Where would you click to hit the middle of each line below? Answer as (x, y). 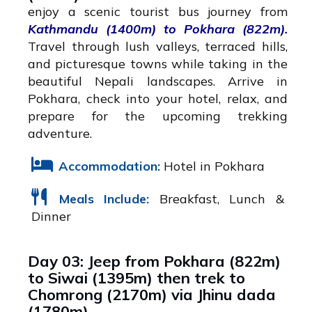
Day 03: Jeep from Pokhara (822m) (154, 262)
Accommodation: (109, 166)
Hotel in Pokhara (212, 166)
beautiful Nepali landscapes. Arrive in (158, 81)
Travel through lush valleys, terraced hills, (158, 47)
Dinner (51, 217)
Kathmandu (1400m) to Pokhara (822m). (158, 29)
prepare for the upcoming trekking (158, 116)
